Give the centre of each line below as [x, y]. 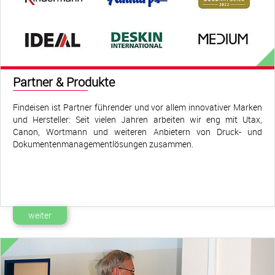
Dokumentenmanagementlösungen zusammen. [103, 144]
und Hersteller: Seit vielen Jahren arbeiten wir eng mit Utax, [137, 119]
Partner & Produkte [64, 82]
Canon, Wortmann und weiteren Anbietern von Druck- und [137, 132]
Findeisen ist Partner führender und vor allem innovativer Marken [137, 107]
